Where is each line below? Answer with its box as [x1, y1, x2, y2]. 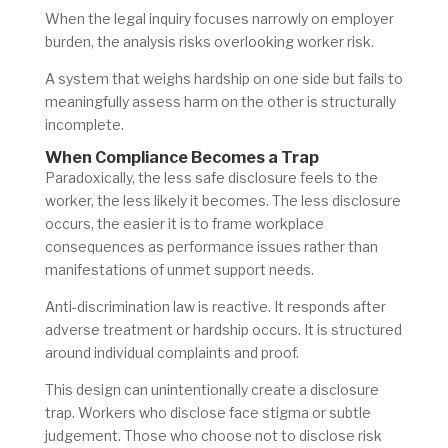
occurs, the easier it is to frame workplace [44, 214, 324, 232]
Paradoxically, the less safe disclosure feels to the [44, 168, 378, 186]
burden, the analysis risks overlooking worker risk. [44, 32, 374, 50]
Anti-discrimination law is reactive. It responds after [44, 297, 386, 315]
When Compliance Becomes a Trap [44, 147, 319, 167]
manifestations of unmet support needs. [44, 260, 314, 278]
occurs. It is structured [251, 320, 402, 338]
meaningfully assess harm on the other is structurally [44, 92, 396, 110]
